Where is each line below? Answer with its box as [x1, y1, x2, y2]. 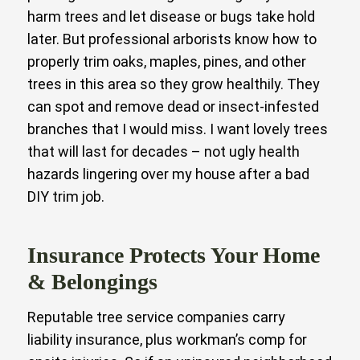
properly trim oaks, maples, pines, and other [27, 52, 306, 70]
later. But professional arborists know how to [27, 30, 317, 47]
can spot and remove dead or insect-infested [27, 97, 319, 115]
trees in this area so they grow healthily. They [27, 75, 320, 92]
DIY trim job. [27, 187, 104, 205]
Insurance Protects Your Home [27, 242, 320, 268]
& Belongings [27, 268, 157, 294]
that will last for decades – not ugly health [27, 142, 300, 160]
